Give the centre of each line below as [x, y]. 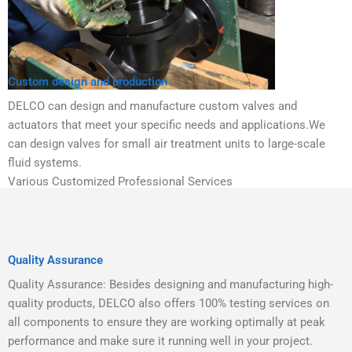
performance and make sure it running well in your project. [160, 341]
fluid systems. [45, 163]
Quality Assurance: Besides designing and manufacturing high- [170, 284]
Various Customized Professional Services [120, 182]
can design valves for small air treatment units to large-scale [167, 144]
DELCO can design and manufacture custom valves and [152, 106]
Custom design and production [88, 81]
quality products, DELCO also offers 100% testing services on [169, 303]
